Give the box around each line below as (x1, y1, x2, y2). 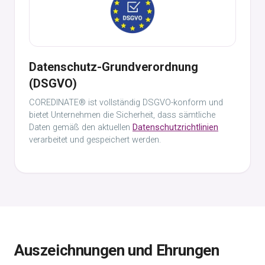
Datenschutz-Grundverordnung (29, 60, 198, 74)
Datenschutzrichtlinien (132, 122, 218, 132)
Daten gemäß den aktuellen (29, 122, 132, 132)
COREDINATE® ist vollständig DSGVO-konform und (29, 98, 223, 108)
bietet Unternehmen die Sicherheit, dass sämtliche (29, 110, 215, 120)
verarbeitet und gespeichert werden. (29, 135, 161, 145)
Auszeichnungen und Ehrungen (14, 241, 219, 259)
